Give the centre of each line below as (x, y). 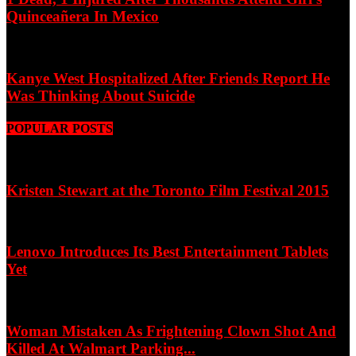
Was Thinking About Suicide (101, 95)
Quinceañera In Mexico (83, 17)
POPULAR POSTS (60, 128)
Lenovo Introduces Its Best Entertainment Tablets (167, 252)
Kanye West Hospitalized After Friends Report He (168, 78)
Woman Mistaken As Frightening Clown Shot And (171, 331)
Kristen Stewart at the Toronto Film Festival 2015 (168, 190)
